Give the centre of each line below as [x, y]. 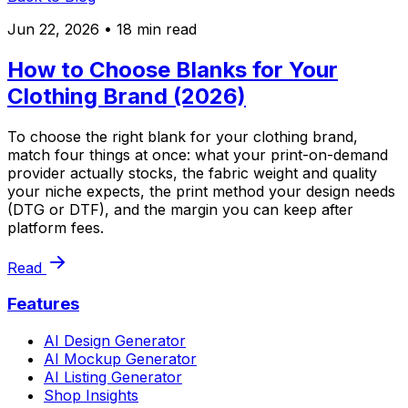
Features [43, 304]
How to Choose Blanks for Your [173, 69]
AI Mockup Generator [120, 359]
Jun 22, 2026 [53, 29]
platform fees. [56, 227]
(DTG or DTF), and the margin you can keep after [180, 209]
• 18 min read [148, 29]
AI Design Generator [115, 341]
